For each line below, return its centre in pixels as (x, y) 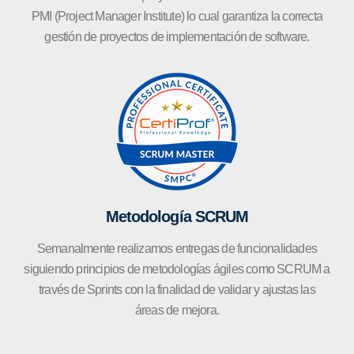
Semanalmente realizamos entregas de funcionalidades (177, 248)
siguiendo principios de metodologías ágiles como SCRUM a (177, 269)
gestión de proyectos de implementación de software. (177, 36)
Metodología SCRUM (177, 216)
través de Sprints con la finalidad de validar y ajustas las (177, 289)
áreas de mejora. (177, 310)
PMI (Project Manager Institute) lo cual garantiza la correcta (177, 16)
